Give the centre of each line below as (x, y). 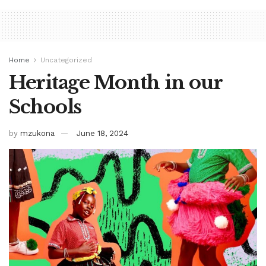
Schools (45, 107)
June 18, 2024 (102, 133)
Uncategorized (66, 60)
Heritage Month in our (116, 82)
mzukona (37, 133)
